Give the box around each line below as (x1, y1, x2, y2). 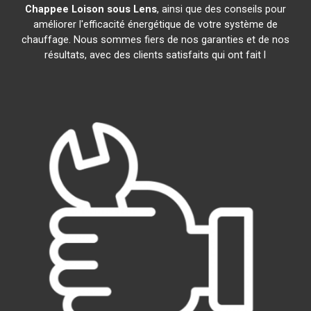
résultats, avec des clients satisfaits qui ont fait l (44, 49, 267, 61)
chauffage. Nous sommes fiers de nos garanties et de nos (21, 33, 289, 46)
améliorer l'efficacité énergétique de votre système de (33, 18, 278, 31)
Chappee (24, 3, 69, 15)
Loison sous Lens (71, 3, 157, 15)
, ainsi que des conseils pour (156, 3, 286, 15)
